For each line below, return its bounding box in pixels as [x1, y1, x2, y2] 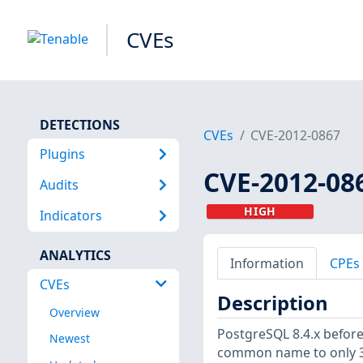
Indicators [39, 207, 102, 225]
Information [229, 254, 304, 272]
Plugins [39, 144, 85, 163]
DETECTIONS [39, 115, 120, 134]
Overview [49, 305, 100, 321]
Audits [39, 175, 79, 194]
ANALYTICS [39, 246, 111, 264]
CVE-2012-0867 [250, 126, 341, 145]
